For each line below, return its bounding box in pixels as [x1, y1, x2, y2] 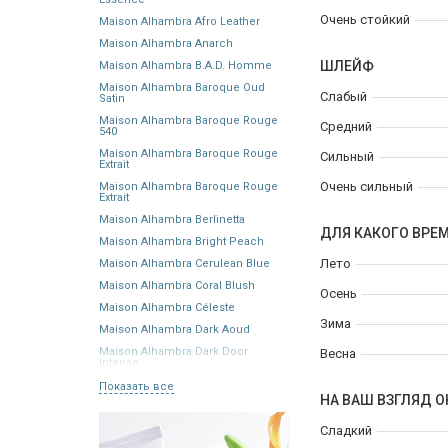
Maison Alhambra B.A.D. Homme [99, 58, 272, 72]
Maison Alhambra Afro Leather [99, 14, 260, 28]
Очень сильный [320, 179, 413, 194]
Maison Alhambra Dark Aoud [99, 322, 250, 336]
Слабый [320, 89, 367, 104]
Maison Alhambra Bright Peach [99, 234, 264, 248]
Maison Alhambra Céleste [99, 300, 235, 314]
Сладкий [320, 423, 372, 438]
